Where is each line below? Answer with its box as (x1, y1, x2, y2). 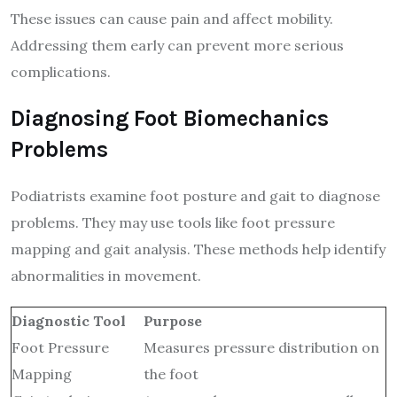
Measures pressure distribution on (144, 338, 379, 356)
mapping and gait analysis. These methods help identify (11, 239, 385, 258)
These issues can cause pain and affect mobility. (11, 9, 333, 27)
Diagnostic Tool (12, 311, 126, 330)
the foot (144, 364, 198, 383)
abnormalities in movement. (11, 266, 201, 284)
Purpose (144, 311, 202, 330)
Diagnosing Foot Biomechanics (11, 105, 329, 131)
